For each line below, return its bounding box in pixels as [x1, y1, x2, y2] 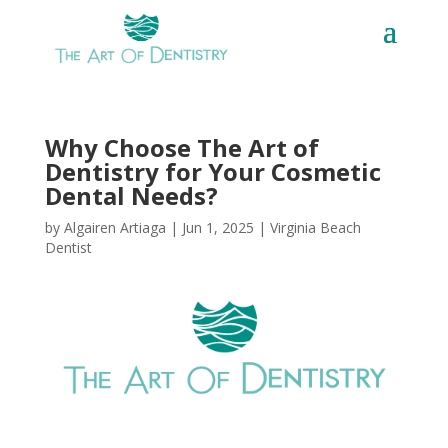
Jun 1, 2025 [181, 218, 254, 238]
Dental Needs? [44, 179, 218, 213]
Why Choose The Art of [44, 131, 319, 165]
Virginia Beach [269, 218, 361, 238]
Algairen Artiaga [63, 218, 166, 238]
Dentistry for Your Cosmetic [44, 155, 381, 189]
